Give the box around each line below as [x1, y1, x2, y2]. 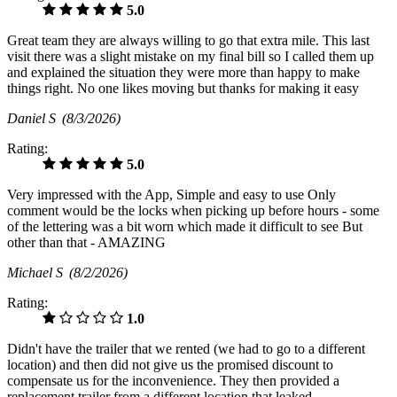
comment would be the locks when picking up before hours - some [7, 202, 379, 218]
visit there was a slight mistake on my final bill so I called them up [7, 48, 374, 64]
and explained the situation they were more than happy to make [7, 64, 360, 80]
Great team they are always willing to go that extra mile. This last [7, 32, 370, 48]
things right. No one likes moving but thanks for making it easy [7, 80, 359, 96]
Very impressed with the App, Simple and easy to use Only [7, 186, 336, 202]
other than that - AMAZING [7, 234, 166, 250]
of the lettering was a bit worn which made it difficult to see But [7, 218, 362, 234]
